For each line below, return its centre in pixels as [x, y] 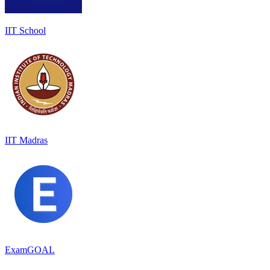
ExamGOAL [30, 250]
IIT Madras [26, 140]
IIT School [25, 30]
